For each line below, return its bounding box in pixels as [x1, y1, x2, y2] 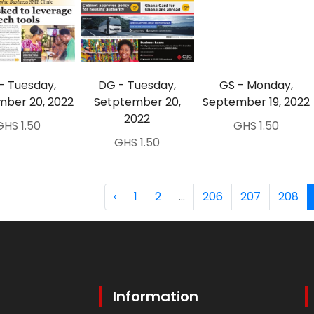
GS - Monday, [219, 77, 294, 93]
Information [113, 287, 198, 306]
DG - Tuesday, [98, 77, 177, 93]
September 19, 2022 [203, 94, 310, 110]
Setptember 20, [93, 94, 181, 110]
